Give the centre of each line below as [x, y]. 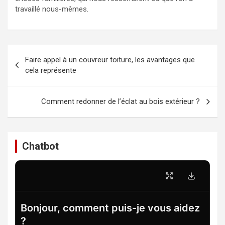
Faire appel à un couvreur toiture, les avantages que [110, 60]
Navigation [38, 52]
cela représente [51, 70]
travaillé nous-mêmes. [52, 9]
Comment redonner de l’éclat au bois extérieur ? [121, 101]
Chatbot [40, 146]
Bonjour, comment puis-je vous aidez [110, 208]
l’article [29, 84]
